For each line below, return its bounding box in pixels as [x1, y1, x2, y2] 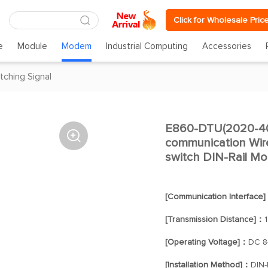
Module [17, 42, 47, 51]
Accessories [202, 42, 252, 51]
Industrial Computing [106, 42, 188, 51]
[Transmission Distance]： [165, 215, 264, 224]
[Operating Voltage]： [165, 238, 248, 246]
